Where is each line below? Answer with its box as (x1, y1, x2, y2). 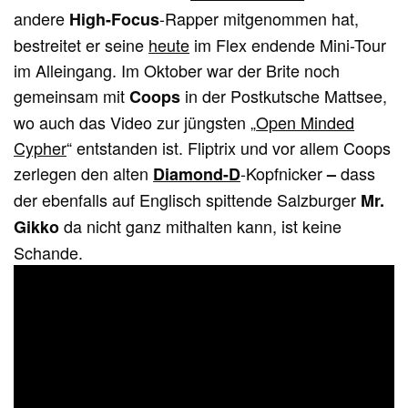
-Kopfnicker (240, 161, 328, 186)
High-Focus (69, 7, 160, 32)
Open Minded (256, 110, 355, 135)
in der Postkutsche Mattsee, (180, 84, 388, 108)
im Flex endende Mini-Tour (189, 33, 387, 57)
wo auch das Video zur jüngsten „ (14, 110, 257, 135)
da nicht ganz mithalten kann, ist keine (59, 214, 342, 239)
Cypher (14, 136, 66, 160)
